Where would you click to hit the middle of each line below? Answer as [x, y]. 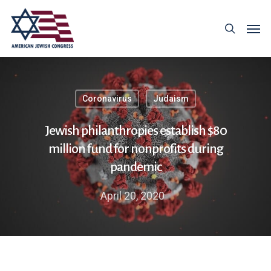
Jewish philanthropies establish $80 [135, 131]
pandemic [135, 167]
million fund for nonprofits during [135, 149]
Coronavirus [107, 99]
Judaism [171, 99]
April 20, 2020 [132, 196]
